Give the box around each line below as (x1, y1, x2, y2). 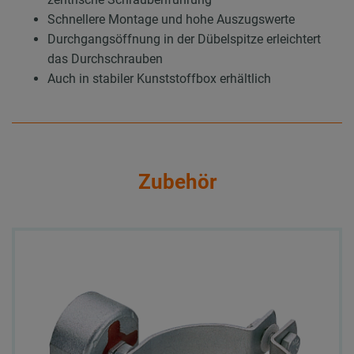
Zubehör (137, 169, 217, 194)
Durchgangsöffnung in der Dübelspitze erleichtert (47, 32, 321, 47)
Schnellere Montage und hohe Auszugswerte (47, 12, 295, 28)
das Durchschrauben (47, 51, 163, 67)
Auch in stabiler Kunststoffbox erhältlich (47, 71, 271, 87)
